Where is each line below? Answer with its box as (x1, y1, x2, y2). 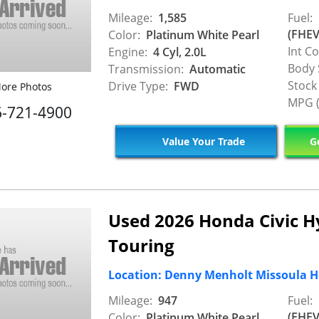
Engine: (108, 43, 147, 60)
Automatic (187, 61, 246, 77)
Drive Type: (108, 78, 168, 94)
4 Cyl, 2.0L (150, 43, 206, 60)
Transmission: (108, 61, 184, 77)
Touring (108, 233, 174, 257)
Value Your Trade (159, 135, 245, 149)
